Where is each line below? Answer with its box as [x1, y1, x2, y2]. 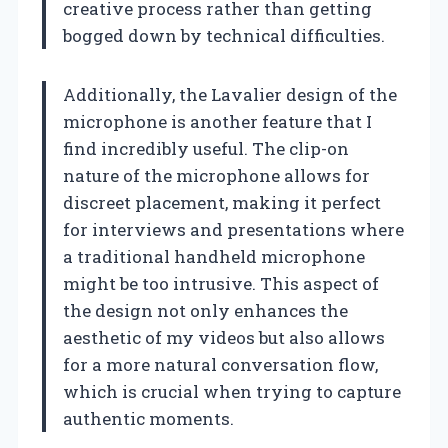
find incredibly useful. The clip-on [63, 136, 349, 160]
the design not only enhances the [63, 298, 348, 322]
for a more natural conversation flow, [63, 352, 378, 376]
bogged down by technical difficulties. [63, 23, 385, 47]
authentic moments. [63, 406, 234, 430]
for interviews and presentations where [63, 217, 404, 241]
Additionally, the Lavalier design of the [63, 82, 397, 106]
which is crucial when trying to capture [63, 379, 401, 403]
